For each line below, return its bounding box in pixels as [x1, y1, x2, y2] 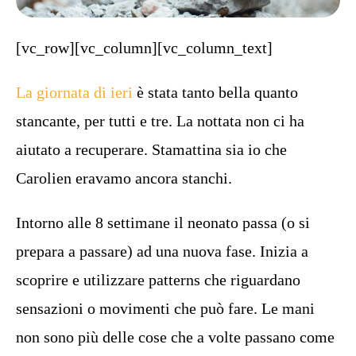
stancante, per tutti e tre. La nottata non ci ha [16, 112, 304, 130]
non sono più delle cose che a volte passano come [16, 328, 335, 346]
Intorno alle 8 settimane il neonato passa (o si [16, 214, 310, 231]
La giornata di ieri [16, 83, 133, 101]
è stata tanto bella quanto [133, 83, 298, 101]
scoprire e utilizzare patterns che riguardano [16, 271, 300, 288]
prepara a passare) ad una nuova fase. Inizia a [16, 242, 308, 260]
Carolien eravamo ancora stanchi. [16, 169, 232, 187]
